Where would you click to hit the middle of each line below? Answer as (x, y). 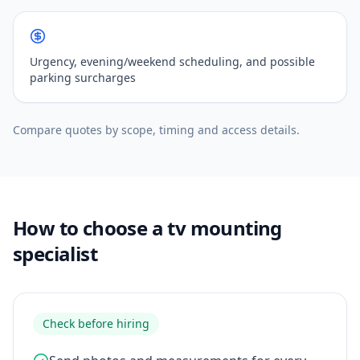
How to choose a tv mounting (147, 228)
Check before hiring (96, 323)
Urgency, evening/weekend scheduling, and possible (172, 61)
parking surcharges (83, 78)
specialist (55, 254)
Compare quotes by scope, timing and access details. (156, 130)
